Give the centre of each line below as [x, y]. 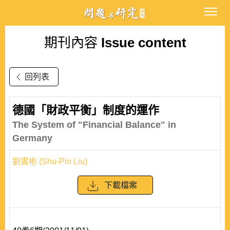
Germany [32, 138]
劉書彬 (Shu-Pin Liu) [50, 161]
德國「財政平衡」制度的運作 [86, 110]
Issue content [142, 43]
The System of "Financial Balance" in [94, 125]
